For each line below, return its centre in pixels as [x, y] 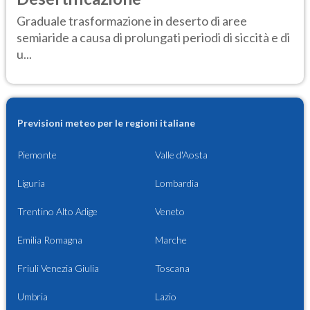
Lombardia [177, 183]
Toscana [172, 268]
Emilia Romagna [50, 239]
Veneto [170, 211]
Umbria [33, 296]
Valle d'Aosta [181, 154]
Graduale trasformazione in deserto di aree [132, 20]
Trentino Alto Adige [57, 211]
